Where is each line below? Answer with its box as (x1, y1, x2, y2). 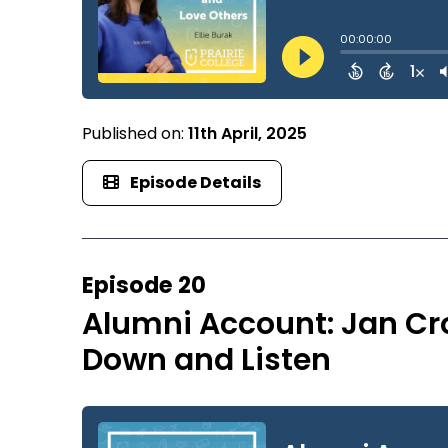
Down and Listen (82, 339, 332, 382)
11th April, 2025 (188, 121, 308, 145)
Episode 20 (82, 269, 207, 302)
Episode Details (130, 170, 262, 194)
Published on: (82, 121, 189, 145)
